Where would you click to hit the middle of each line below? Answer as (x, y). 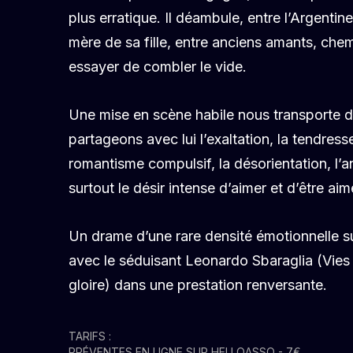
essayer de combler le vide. (160, 67)
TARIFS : (95, 336)
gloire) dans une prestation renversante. (198, 285)
